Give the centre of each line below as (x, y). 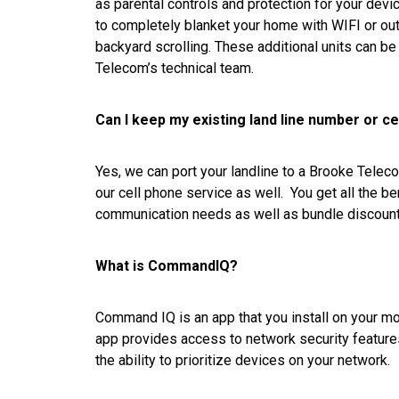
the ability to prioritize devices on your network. (243, 360)
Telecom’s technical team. (178, 68)
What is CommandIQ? (167, 265)
